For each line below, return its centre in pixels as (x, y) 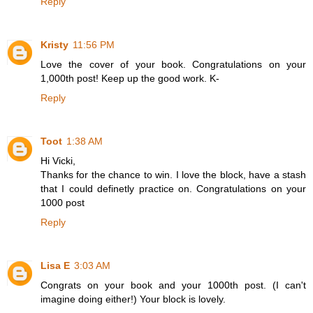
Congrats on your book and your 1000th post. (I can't (173, 285)
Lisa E (55, 266)
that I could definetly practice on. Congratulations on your (173, 189)
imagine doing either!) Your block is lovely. (133, 299)
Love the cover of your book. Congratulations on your (173, 65)
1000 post (63, 203)
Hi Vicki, (58, 161)
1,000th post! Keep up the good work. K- (130, 79)
